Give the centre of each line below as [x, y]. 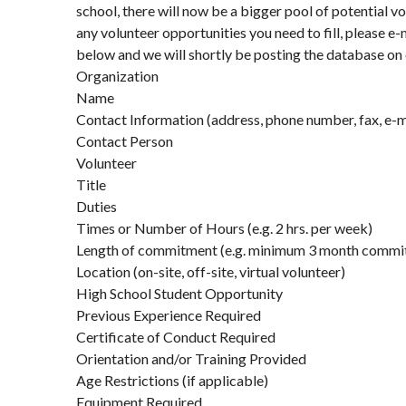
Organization [117, 76]
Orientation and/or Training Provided [191, 358]
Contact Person [125, 141]
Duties [97, 206]
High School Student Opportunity [179, 293]
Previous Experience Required [169, 315]
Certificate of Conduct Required [176, 337]
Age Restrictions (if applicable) [172, 380]
